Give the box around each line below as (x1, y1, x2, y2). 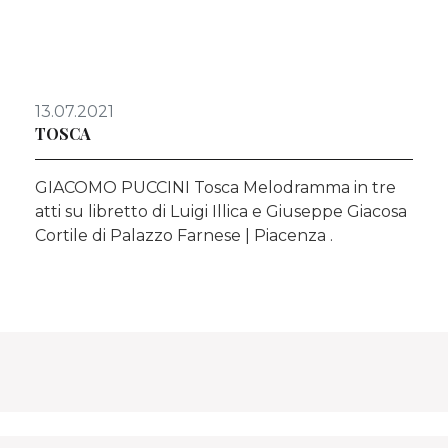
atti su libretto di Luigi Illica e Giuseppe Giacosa (35, 201, 407, 221)
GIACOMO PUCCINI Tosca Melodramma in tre (35, 177, 396, 197)
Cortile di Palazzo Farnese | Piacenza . (35, 225, 333, 245)
